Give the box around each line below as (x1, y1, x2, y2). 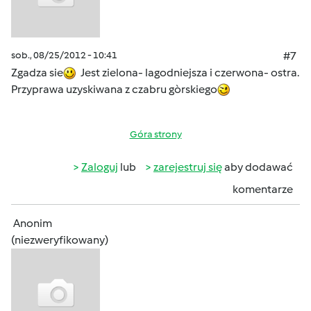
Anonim (13, 217, 52, 230)
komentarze (233, 183, 293, 196)
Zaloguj (81, 160, 118, 174)
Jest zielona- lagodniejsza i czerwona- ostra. (76, 66, 299, 79)
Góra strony (129, 128, 182, 140)
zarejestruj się (153, 160, 222, 174)
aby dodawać (222, 160, 293, 174)
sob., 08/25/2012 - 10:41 (11, 49, 117, 61)
